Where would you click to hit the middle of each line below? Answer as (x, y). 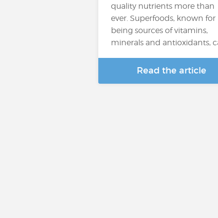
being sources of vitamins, (159, 30)
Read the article (171, 71)
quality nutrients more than (163, 6)
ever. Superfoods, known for (163, 18)
